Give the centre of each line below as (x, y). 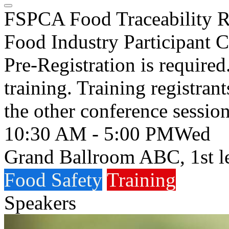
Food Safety (53, 180)
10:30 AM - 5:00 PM (89, 134)
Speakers (40, 203)
